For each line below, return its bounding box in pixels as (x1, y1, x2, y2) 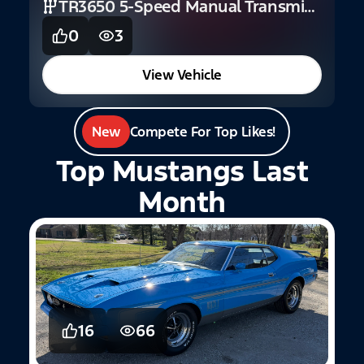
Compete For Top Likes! (129, 123, 275, 141)
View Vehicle (142, 66, 222, 84)
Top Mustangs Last (55, 153, 309, 189)
